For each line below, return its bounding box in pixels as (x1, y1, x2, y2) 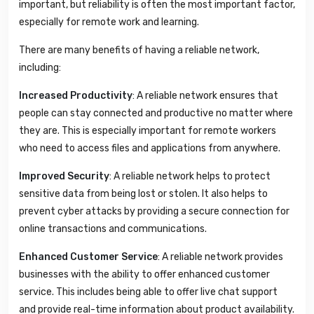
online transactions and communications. (19, 223, 207, 235)
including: (19, 62, 61, 74)
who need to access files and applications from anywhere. (19, 142, 280, 155)
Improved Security (19, 170, 109, 183)
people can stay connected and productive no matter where (19, 107, 293, 120)
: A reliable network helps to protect (109, 170, 271, 183)
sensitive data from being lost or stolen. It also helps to (19, 188, 268, 200)
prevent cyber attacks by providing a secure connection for (19, 205, 289, 218)
